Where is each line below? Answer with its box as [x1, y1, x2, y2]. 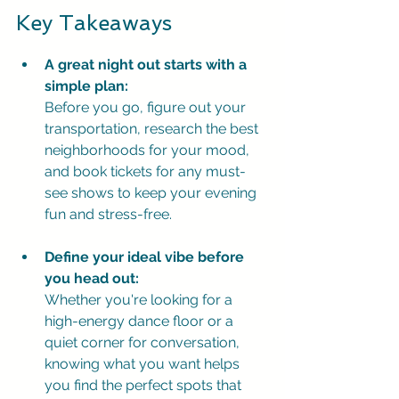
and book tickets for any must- [45, 163, 246, 180]
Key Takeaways [16, 10, 172, 36]
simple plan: [45, 77, 128, 94]
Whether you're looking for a [45, 291, 236, 308]
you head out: [45, 270, 139, 287]
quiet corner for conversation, [45, 334, 243, 351]
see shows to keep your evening [45, 184, 260, 201]
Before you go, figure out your [45, 99, 249, 116]
